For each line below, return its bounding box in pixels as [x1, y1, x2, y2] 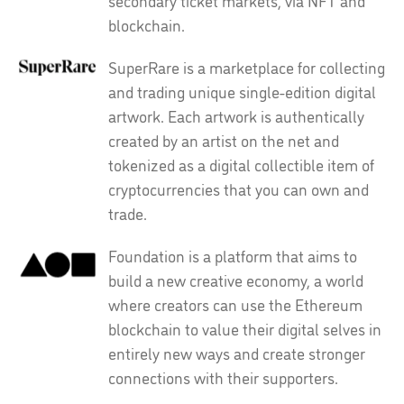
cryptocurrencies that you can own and [108, 178, 369, 199]
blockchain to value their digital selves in [108, 317, 381, 339]
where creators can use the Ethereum [108, 293, 363, 315]
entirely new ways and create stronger [108, 342, 365, 363]
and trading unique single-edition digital [108, 80, 376, 102]
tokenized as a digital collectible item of [108, 153, 374, 175]
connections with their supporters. [108, 366, 338, 388]
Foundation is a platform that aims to [108, 244, 357, 266]
